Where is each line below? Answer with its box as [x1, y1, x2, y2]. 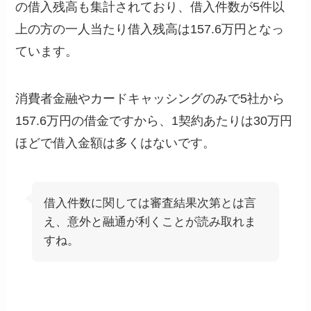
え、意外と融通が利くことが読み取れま [44, 215, 257, 229]
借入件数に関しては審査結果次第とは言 [44, 196, 257, 210]
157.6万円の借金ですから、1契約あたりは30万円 [15, 114, 293, 128]
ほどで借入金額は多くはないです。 [15, 136, 216, 151]
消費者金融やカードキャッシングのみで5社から [15, 92, 285, 106]
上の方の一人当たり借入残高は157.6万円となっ [15, 22, 285, 37]
